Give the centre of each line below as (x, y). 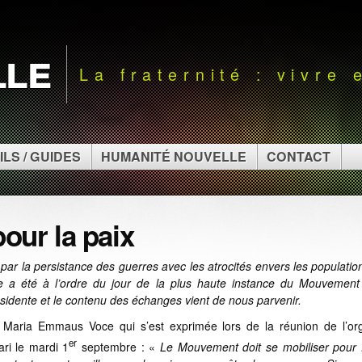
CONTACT (299, 157)
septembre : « (118, 347)
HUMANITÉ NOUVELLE (174, 157)
